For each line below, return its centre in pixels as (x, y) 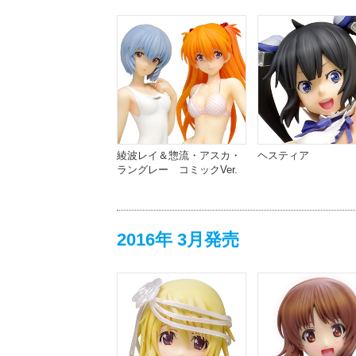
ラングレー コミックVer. (177, 169)
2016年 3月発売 (178, 240)
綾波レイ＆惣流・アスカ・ (179, 155)
